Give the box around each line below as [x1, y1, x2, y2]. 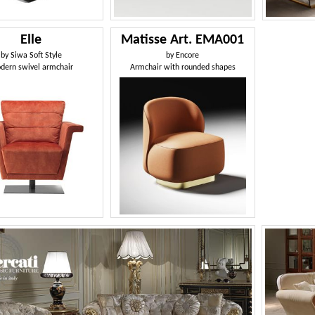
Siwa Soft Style [10, 51, 62, 60]
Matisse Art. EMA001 [121, 32, 245, 47]
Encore [176, 51, 200, 60]
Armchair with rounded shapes [129, 63, 236, 72]
